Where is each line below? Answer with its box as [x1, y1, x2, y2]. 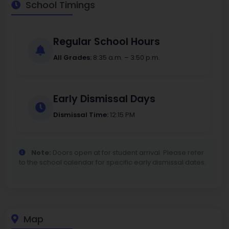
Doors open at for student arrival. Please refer [51, 148, 204, 158]
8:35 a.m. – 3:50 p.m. [91, 53, 160, 63]
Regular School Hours [53, 35, 160, 49]
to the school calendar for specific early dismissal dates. [19, 157, 206, 168]
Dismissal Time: [53, 110, 108, 120]
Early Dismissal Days [53, 92, 155, 106]
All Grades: [53, 53, 91, 63]
